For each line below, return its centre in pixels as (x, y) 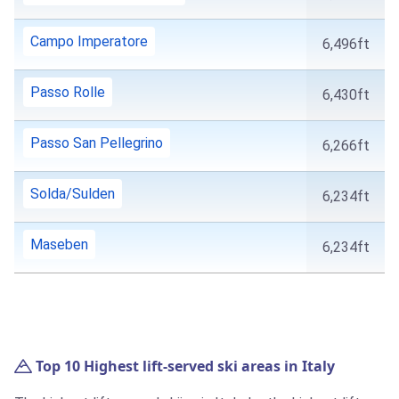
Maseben (59, 245)
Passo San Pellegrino (97, 143)
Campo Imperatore (89, 42)
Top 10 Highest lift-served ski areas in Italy (183, 366)
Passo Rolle (68, 93)
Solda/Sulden (73, 194)
